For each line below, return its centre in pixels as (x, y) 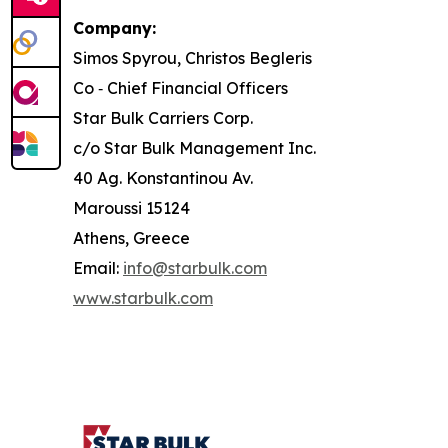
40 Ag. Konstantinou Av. (163, 177)
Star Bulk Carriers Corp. (163, 117)
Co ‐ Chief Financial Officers (180, 87)
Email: (98, 267)
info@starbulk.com (195, 267)
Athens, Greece (131, 237)
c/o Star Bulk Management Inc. (194, 147)
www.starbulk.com (143, 297)
